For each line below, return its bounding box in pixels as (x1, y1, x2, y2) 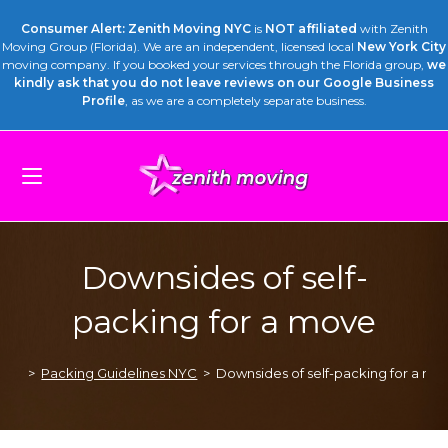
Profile (81, 93, 125, 108)
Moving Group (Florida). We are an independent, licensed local (2, 39, 357, 54)
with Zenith (356, 21, 428, 36)
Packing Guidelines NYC (41, 365, 198, 381)
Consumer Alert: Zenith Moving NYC (20, 21, 251, 36)
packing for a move (72, 302, 376, 341)
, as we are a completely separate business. (124, 93, 367, 108)
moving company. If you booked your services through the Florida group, (2, 57, 427, 72)
